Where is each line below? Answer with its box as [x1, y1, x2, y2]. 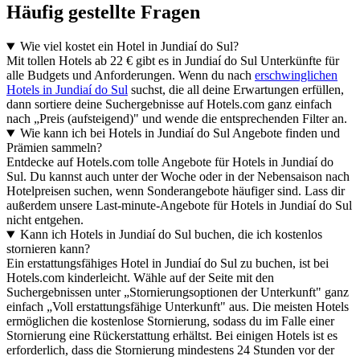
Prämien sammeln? [6, 141, 102, 155]
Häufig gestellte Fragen [6, 2, 200, 23]
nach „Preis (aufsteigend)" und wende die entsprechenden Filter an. [6, 112, 347, 126]
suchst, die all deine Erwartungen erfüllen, [128, 83, 344, 97]
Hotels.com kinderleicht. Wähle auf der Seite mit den [6, 271, 274, 285]
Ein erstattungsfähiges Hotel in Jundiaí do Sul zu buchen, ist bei [6, 256, 329, 271]
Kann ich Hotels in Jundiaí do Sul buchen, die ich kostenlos [19, 227, 322, 242]
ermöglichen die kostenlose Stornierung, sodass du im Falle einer [6, 314, 334, 329]
